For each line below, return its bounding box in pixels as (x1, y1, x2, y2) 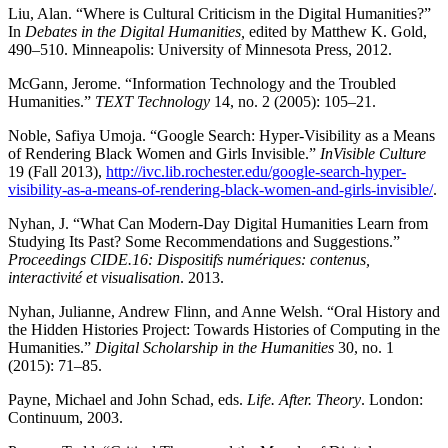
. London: (361, 390, 423, 408)
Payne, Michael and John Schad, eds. (8, 390, 247, 408)
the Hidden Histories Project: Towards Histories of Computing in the (8, 320, 440, 338)
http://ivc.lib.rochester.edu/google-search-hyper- (106, 162, 406, 180)
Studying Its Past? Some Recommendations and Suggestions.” (8, 232, 400, 250)
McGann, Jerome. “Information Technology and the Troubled (8, 74, 396, 92)
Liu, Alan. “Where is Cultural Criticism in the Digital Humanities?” (8, 4, 431, 22)
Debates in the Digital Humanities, (25, 22, 245, 40)
